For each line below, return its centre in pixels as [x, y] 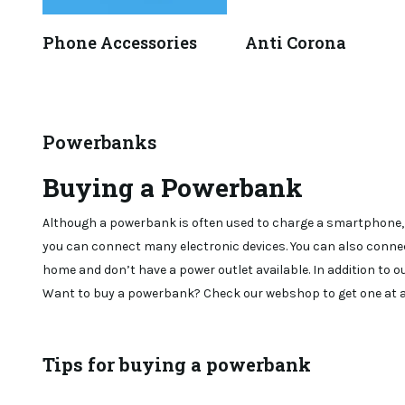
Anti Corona [296, 42]
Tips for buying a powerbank [177, 364]
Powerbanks [99, 142]
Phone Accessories [120, 42]
